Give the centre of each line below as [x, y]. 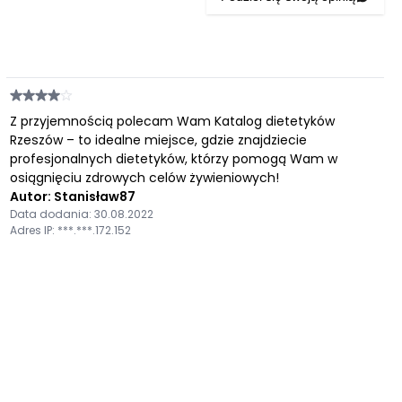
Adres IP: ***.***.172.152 [70, 230]
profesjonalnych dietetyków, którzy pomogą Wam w [173, 159]
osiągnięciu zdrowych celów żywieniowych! [144, 178]
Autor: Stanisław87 [72, 197]
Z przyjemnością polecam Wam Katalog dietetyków [172, 121]
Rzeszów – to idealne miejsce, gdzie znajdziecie [158, 140]
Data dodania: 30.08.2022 [81, 214]
